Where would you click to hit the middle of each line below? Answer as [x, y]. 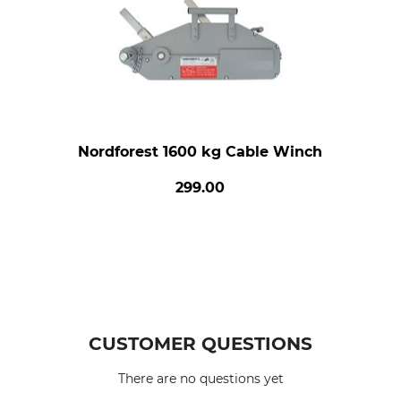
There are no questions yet [200, 379]
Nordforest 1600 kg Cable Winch [200, 152]
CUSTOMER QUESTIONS [200, 344]
